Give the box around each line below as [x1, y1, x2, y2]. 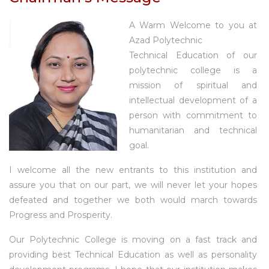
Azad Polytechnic [129, 34, 202, 46]
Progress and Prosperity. [9, 209, 112, 220]
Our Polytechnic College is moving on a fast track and [9, 234, 257, 245]
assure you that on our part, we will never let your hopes [9, 179, 257, 190]
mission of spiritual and [129, 79, 257, 91]
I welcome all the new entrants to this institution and [9, 164, 257, 175]
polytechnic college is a [129, 64, 257, 76]
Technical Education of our [129, 49, 257, 61]
